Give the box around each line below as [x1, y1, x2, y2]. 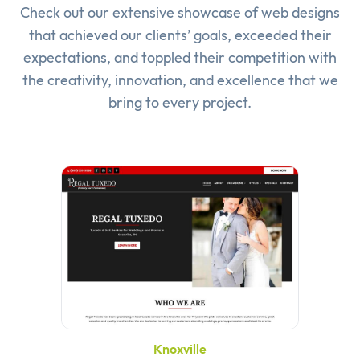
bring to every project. [108, 93, 252, 112]
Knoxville [153, 341, 207, 358]
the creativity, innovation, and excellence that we [22, 71, 338, 90]
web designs [261, 3, 340, 22]
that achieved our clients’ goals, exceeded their [28, 26, 332, 45]
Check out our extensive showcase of [20, 3, 261, 22]
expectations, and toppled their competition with [23, 48, 337, 67]
